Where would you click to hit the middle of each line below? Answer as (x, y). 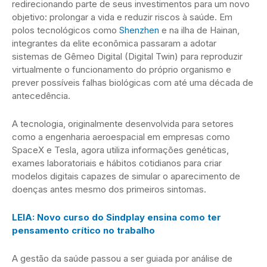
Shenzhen (139, 30)
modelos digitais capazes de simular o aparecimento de (126, 176)
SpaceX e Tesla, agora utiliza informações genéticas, (120, 150)
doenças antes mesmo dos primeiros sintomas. (109, 189)
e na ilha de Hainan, (199, 30)
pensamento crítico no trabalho (83, 230)
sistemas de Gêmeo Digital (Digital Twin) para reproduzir (127, 56)
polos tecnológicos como (66, 30)
